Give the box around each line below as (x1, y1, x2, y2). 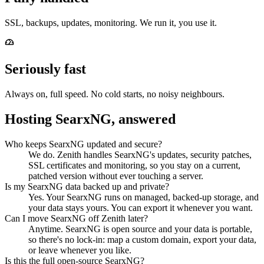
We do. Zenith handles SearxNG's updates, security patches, (28, 149, 252, 160)
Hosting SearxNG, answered (5, 111, 176, 127)
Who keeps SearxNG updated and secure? (5, 138, 162, 149)
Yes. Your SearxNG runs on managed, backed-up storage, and (28, 192, 259, 202)
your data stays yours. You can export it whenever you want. (28, 202, 253, 213)
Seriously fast (5, 61, 86, 77)
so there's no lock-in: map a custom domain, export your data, (28, 234, 256, 245)
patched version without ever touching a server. (28, 170, 203, 181)
